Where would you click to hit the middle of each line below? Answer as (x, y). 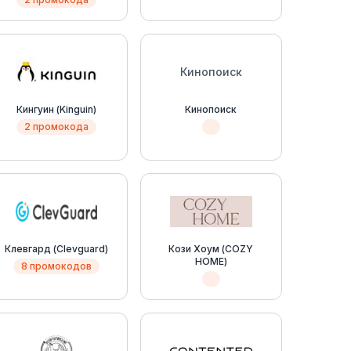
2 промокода (56, 127)
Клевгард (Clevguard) (56, 249)
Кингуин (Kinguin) (56, 109)
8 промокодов (56, 266)
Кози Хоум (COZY (211, 249)
